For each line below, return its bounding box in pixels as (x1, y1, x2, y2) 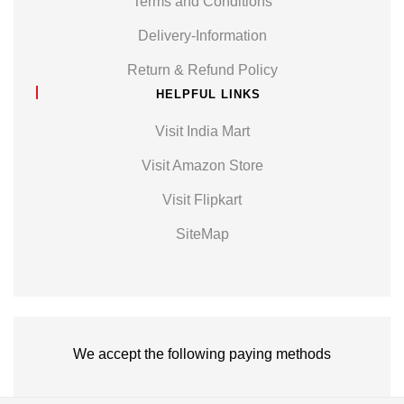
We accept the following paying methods (73, 346, 331, 362)
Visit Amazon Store (141, 158, 263, 173)
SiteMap (175, 226, 229, 242)
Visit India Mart (154, 124, 250, 139)
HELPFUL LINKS (155, 87, 261, 101)
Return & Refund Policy (126, 62, 278, 78)
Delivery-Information (137, 28, 267, 43)
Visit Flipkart (162, 192, 242, 207)
